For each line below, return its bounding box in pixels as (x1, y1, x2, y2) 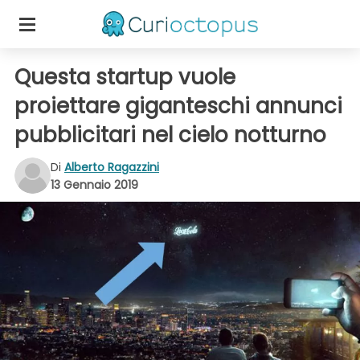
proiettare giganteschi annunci (14, 92, 342, 121)
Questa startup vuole (14, 63, 235, 92)
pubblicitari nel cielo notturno (14, 121, 326, 149)
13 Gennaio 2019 (51, 176, 138, 193)
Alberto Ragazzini (64, 158, 159, 175)
